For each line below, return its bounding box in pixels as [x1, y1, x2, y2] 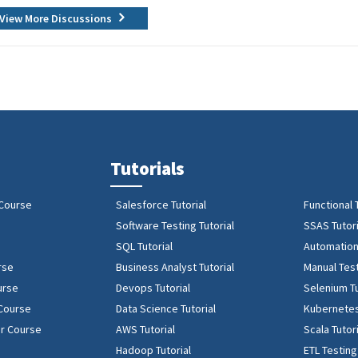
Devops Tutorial [116, 280, 191, 295]
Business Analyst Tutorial [116, 260, 235, 274]
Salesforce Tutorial [116, 197, 207, 212]
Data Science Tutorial [116, 301, 217, 316]
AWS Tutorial [116, 322, 176, 336]
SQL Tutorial [116, 239, 173, 253]
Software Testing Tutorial [116, 218, 235, 233]
